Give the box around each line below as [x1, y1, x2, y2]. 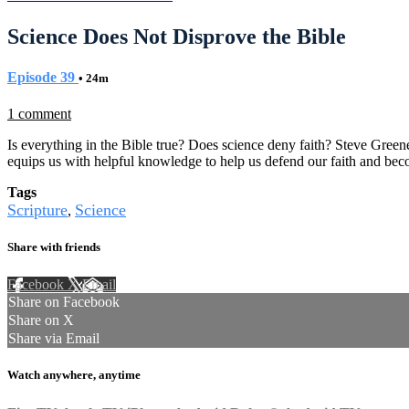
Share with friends [7, 240, 100, 255]
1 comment [7, 105, 71, 121]
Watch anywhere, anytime [7, 368, 141, 383]
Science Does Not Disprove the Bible [7, 24, 346, 48]
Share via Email [8, 330, 100, 347]
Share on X [8, 312, 74, 329]
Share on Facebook [8, 294, 120, 310]
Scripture [7, 200, 68, 219]
